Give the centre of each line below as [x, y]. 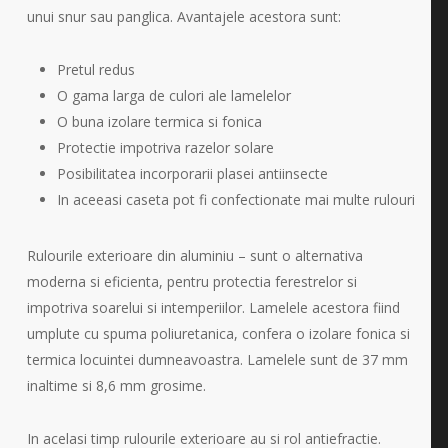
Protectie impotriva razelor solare [165, 148]
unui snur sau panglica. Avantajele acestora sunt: [183, 17]
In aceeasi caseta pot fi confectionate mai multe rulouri [235, 200]
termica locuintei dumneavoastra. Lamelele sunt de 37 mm [217, 360]
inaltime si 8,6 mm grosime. [116, 386]
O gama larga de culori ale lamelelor [173, 96]
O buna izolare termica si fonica [159, 122]
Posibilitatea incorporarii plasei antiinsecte [192, 174]
